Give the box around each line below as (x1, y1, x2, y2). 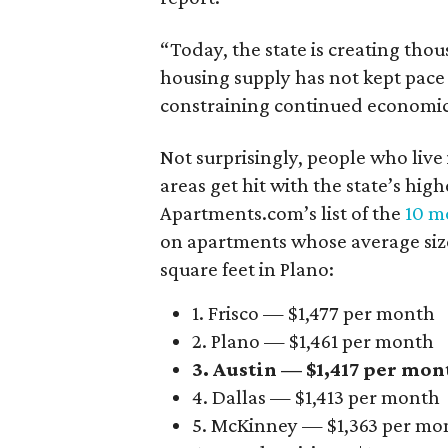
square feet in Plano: (160, 257, 335, 281)
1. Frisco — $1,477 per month (192, 301, 436, 325)
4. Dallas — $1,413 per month (192, 385, 441, 409)
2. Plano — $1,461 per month (192, 329, 435, 353)
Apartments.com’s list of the (160, 201, 406, 225)
